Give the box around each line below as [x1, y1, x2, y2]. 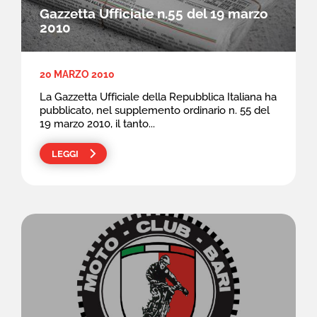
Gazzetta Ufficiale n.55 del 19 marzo [40, 6, 268, 22]
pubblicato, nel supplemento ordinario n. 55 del [39, 103, 270, 117]
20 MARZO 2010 [39, 68, 115, 80]
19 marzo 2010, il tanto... [39, 117, 155, 130]
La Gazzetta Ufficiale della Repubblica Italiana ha [39, 90, 277, 103]
